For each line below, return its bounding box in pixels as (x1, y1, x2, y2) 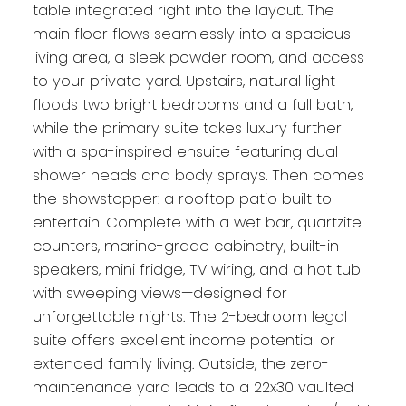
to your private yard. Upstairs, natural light (32, 71, 335, 92)
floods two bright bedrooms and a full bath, (32, 94, 353, 116)
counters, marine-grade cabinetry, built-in (32, 236, 339, 257)
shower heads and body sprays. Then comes (32, 165, 364, 187)
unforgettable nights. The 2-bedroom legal (32, 306, 347, 328)
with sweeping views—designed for (32, 283, 287, 304)
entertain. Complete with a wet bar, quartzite (32, 212, 362, 234)
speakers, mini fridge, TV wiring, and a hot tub (32, 259, 361, 281)
